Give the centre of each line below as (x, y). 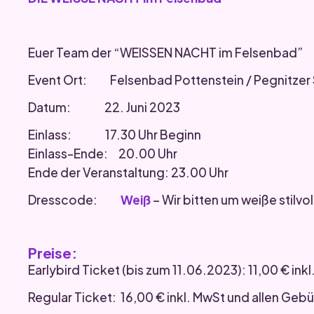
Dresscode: (74, 199)
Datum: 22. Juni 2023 (104, 107)
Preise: (53, 253)
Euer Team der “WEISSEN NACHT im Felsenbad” (165, 52)
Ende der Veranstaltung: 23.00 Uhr (128, 172)
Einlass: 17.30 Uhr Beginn (115, 134)
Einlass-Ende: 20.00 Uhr (103, 153)
